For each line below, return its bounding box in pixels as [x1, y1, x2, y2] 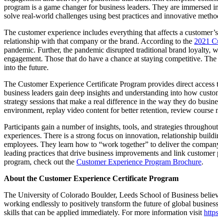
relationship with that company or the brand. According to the [4, 36, 194, 45]
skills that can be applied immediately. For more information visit [4, 208, 204, 217]
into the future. [4, 63, 49, 72]
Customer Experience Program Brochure [76, 157, 201, 166]
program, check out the [4, 157, 76, 166]
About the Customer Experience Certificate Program [4, 174, 179, 182]
